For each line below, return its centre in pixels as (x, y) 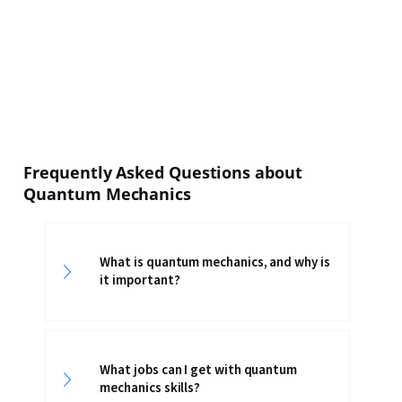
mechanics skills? (150, 388)
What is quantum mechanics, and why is (215, 262)
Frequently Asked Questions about (163, 172)
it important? (140, 280)
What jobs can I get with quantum (198, 370)
